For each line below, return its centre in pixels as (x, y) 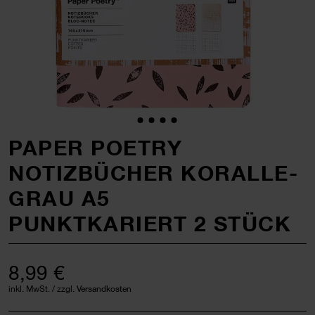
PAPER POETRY (95, 147)
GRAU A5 (59, 198)
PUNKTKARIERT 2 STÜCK (150, 223)
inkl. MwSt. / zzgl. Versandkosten (70, 288)
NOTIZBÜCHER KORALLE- (153, 173)
